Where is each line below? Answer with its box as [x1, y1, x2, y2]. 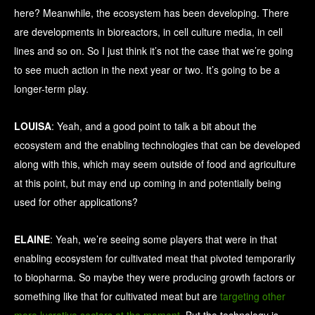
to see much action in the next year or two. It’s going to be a [14, 63, 280, 77]
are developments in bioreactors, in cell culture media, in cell [14, 25, 283, 39]
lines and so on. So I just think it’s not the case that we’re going [14, 44, 293, 58]
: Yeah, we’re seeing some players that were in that [50, 232, 277, 247]
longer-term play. [14, 82, 89, 96]
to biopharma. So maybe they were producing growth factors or [14, 270, 295, 285]
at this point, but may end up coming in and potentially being [14, 176, 281, 191]
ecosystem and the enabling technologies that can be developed [14, 138, 300, 153]
